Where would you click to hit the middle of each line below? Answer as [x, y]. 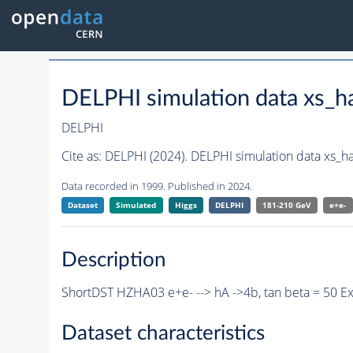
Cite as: [83, 156]
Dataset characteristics [163, 334]
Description [113, 260]
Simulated [136, 205]
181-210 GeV [286, 205]
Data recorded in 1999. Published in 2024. [156, 186]
